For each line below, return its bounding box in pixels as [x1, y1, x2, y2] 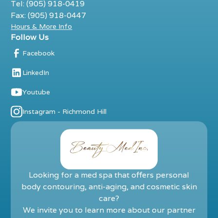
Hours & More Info [11, 22, 73, 31]
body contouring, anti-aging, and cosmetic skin [21, 181, 197, 192]
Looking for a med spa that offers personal [29, 169, 189, 180]
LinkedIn [22, 68, 50, 77]
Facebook [22, 48, 55, 57]
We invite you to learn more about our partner [22, 204, 196, 215]
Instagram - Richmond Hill [22, 107, 107, 116]
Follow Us [11, 32, 49, 42]
